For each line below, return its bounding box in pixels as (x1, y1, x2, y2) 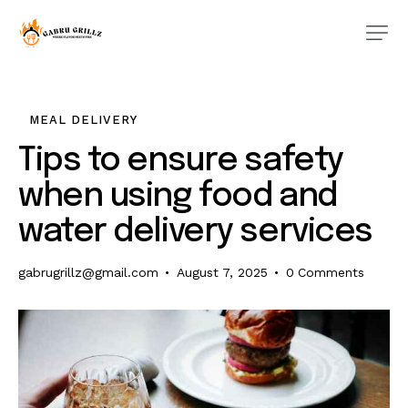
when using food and (18, 180, 337, 214)
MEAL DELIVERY (29, 113, 138, 127)
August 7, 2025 (176, 265, 268, 280)
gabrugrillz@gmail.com (18, 265, 158, 280)
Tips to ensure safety (18, 145, 343, 178)
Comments (297, 265, 364, 280)
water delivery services (18, 216, 372, 250)
